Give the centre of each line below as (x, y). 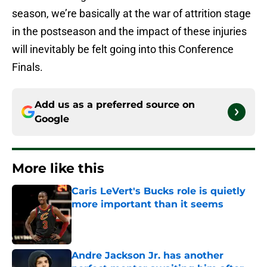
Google (52, 119)
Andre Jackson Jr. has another (148, 256)
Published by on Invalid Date (123, 216)
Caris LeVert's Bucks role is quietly (159, 191)
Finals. (27, 67)
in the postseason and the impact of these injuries (129, 32)
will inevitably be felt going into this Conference (123, 49)
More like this (58, 169)
